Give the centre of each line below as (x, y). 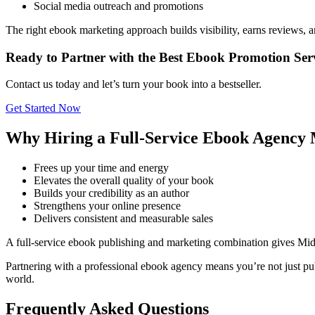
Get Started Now (43, 108)
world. (20, 279)
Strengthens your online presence (107, 206)
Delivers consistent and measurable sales (123, 219)
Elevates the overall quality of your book (124, 181)
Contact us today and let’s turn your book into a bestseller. (134, 84)
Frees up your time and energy (101, 168)
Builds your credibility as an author (111, 193)
